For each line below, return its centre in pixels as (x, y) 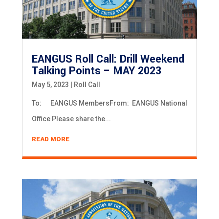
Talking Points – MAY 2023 (96, 71)
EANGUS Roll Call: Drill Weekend (108, 59)
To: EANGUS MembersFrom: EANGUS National (109, 103)
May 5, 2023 (50, 84)
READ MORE (50, 139)
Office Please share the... (71, 119)
